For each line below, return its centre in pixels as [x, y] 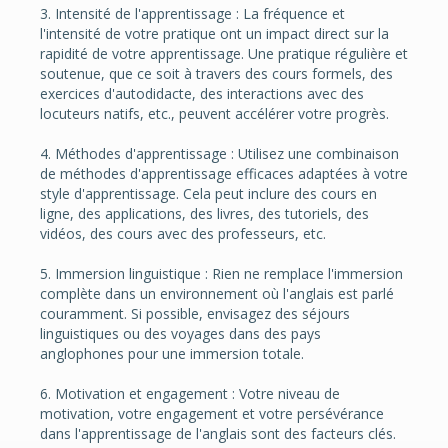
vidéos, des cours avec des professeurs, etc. [183, 233]
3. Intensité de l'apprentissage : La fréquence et [192, 13]
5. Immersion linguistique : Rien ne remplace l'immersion [221, 273]
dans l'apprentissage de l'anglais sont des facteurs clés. [218, 433]
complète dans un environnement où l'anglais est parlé [217, 293]
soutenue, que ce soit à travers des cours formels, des [216, 73]
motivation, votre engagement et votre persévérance [212, 413]
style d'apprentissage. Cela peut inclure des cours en [208, 193]
